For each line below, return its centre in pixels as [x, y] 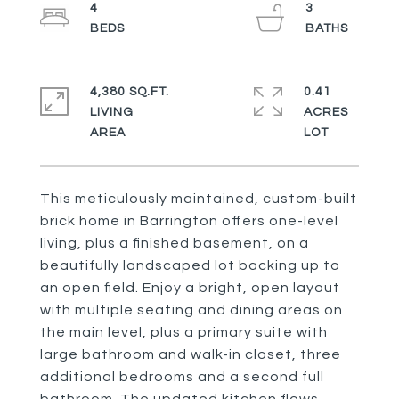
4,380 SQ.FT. [130, 92]
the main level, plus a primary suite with [184, 332]
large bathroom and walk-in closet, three [191, 354]
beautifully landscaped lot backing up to [190, 265]
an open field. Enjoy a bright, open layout [190, 288]
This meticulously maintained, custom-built [199, 199]
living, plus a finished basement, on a [175, 243]
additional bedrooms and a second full [182, 377]
